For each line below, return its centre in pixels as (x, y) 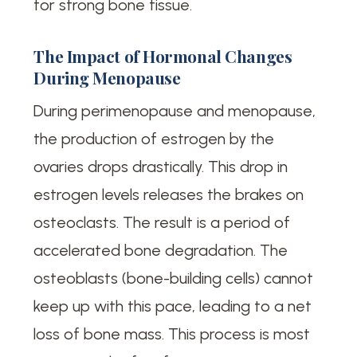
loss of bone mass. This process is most (172, 333)
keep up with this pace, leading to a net (173, 306)
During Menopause (107, 78)
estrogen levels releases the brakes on (169, 194)
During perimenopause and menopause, (175, 110)
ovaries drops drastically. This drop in (161, 166)
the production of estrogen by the (154, 138)
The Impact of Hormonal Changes (163, 56)
